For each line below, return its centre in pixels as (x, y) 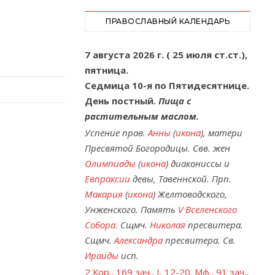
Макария (104, 194)
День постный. (122, 101)
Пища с (175, 101)
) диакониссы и (198, 163)
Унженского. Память (131, 209)
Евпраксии (107, 179)
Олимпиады (110, 163)
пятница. (107, 70)
